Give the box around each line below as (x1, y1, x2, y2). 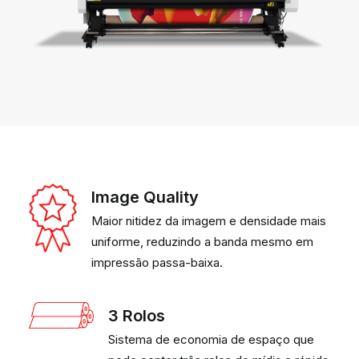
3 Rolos (108, 306, 165, 325)
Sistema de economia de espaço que (108, 332, 314, 347)
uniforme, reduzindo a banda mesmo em (91, 234, 313, 249)
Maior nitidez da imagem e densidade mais (91, 213, 326, 228)
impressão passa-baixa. (91, 255, 223, 270)
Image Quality (91, 188, 199, 207)
